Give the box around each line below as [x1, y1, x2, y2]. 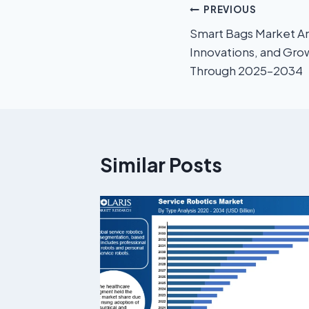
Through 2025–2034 [190, 62, 303, 78]
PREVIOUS [203, 3, 257, 16]
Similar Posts [100, 152, 222, 177]
